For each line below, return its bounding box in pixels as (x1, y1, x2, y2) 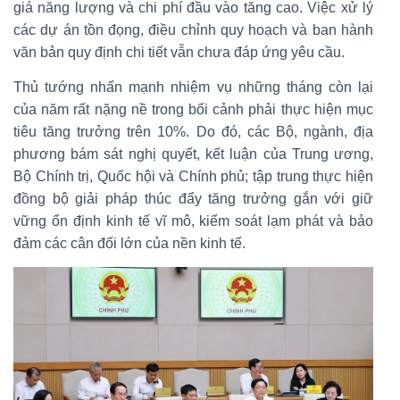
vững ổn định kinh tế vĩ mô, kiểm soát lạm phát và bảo (13, 213, 373, 229)
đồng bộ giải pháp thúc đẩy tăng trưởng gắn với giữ (13, 191, 373, 207)
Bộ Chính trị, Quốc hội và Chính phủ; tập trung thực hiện (13, 169, 373, 185)
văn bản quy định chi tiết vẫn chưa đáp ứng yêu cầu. (13, 45, 345, 61)
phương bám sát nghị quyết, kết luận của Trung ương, (13, 146, 373, 162)
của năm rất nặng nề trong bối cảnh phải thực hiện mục (13, 102, 373, 118)
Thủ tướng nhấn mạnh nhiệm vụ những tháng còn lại (13, 79, 373, 96)
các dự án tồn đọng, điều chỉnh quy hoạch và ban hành (13, 22, 373, 38)
